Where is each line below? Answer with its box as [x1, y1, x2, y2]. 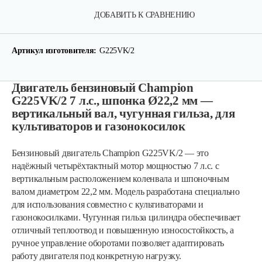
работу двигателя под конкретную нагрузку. [12, 251, 181, 261]
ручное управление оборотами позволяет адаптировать [12, 238, 225, 248]
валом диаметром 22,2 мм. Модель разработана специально [12, 187, 240, 196]
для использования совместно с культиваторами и [12, 199, 204, 209]
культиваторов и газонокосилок [12, 119, 185, 133]
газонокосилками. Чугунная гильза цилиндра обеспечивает [12, 212, 240, 222]
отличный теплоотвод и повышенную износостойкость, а [12, 225, 234, 235]
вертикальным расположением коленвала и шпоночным [12, 174, 229, 184]
